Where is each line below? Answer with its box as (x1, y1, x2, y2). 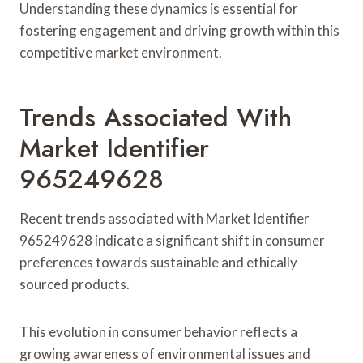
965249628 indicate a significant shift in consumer (19, 231, 325, 249)
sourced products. (19, 275, 130, 293)
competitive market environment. (19, 43, 222, 61)
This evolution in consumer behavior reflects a (19, 322, 297, 340)
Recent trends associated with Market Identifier (19, 209, 310, 227)
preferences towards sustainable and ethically (19, 253, 297, 271)
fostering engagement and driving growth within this (19, 21, 340, 39)
